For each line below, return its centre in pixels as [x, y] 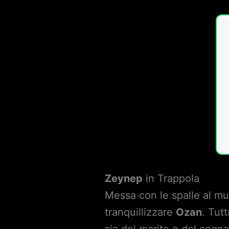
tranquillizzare [141, 212]
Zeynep [124, 178]
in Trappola [171, 178]
